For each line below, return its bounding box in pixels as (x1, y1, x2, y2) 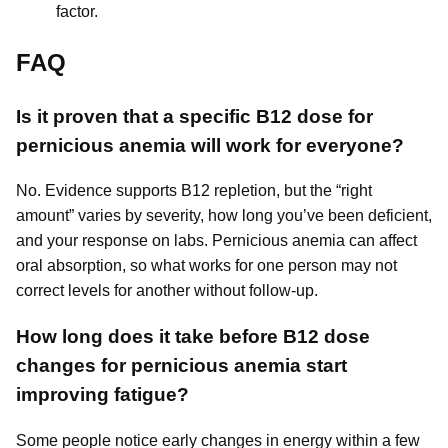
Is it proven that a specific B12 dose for (16, 105, 373, 127)
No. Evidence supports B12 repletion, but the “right (16, 182, 372, 200)
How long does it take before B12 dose (16, 326, 370, 348)
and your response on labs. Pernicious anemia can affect (16, 232, 417, 250)
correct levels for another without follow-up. (16, 282, 318, 300)
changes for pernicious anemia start (16, 355, 347, 377)
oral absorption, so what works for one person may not (16, 257, 397, 275)
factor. (56, 2, 98, 20)
